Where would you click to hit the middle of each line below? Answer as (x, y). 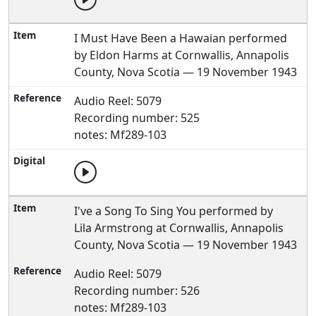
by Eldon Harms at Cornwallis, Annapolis (182, 55)
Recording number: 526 (137, 291)
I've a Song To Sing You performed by (174, 211)
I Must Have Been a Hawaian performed (181, 38)
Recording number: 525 (137, 118)
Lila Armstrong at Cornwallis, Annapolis (179, 228)
